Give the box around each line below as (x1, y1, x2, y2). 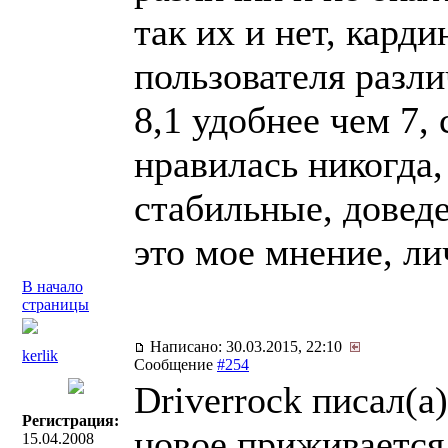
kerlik (22, 347, 58, 364)
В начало (22, 278, 83, 295)
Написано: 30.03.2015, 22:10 (146, 338, 350, 355)
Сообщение (134, 356, 217, 373)
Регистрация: (22, 412, 119, 429)
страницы (22, 296, 89, 313)
